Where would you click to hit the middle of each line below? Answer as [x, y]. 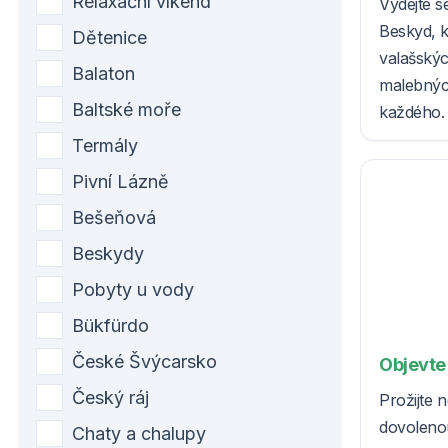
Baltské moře [126, 109]
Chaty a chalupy [139, 433]
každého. [412, 112]
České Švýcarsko [144, 361]
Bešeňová [114, 217]
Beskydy [108, 253]
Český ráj [110, 397]
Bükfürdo [110, 325]
